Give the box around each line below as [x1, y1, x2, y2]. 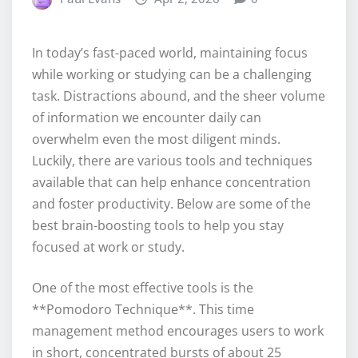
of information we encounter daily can [32, 109, 261, 127]
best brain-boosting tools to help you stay [32, 217, 284, 235]
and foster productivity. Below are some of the [32, 195, 311, 213]
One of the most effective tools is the [32, 279, 253, 297]
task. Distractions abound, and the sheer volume [32, 87, 325, 105]
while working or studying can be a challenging [32, 66, 312, 84]
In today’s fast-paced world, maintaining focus [32, 44, 308, 62]
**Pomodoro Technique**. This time [32, 300, 254, 319]
